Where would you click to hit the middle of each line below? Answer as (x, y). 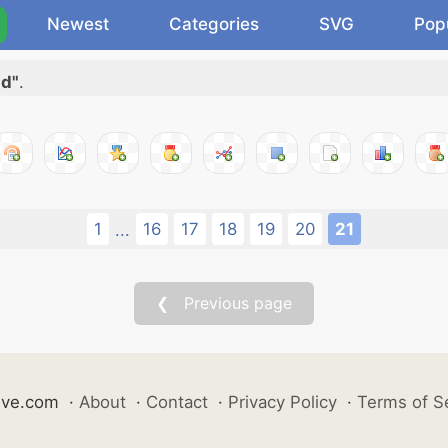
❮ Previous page (224, 303)
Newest (78, 24)
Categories (214, 24)
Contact (176, 402)
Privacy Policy (282, 402)
